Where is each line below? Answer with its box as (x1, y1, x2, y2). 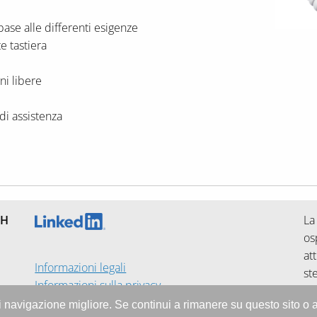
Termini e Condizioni (35, 294, 139, 311)
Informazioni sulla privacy (35, 277, 161, 293)
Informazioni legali (35, 259, 127, 275)
